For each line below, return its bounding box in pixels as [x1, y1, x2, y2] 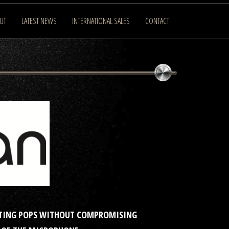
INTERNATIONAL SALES [72, 15, 130, 27]
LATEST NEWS [21, 15, 57, 27]
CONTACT [145, 15, 169, 27]
